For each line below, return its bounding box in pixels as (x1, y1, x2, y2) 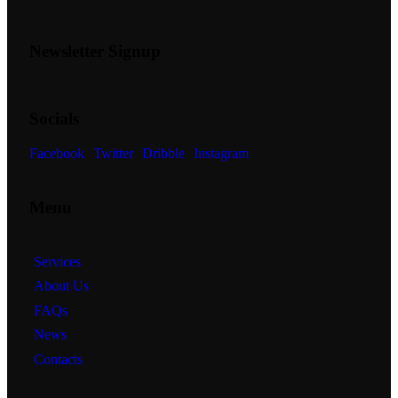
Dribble (142, 145, 185, 161)
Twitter (93, 145, 133, 161)
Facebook (29, 145, 84, 161)
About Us (33, 278, 89, 294)
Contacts (33, 351, 83, 367)
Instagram (194, 145, 249, 161)
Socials (29, 108, 79, 128)
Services (33, 253, 81, 269)
